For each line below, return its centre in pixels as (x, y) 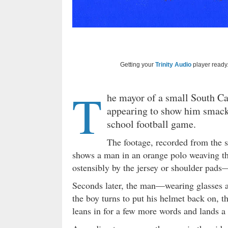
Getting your (138, 64)
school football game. (151, 124)
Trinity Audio (173, 64)
